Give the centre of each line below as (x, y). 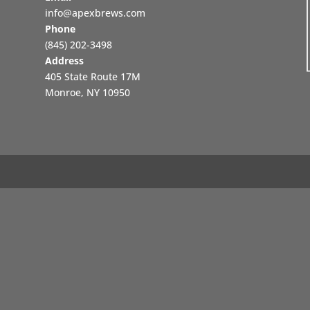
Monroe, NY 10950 (87, 92)
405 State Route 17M (92, 76)
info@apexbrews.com (95, 12)
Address (64, 60)
